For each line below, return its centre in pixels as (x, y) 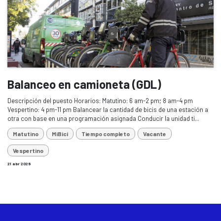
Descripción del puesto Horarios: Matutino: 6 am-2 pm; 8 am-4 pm (100, 100)
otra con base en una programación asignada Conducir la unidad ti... (103, 118)
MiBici (60, 133)
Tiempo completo (106, 133)
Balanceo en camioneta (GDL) (84, 84)
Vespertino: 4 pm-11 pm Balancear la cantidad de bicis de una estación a (108, 109)
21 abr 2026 (19, 164)
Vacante (155, 133)
